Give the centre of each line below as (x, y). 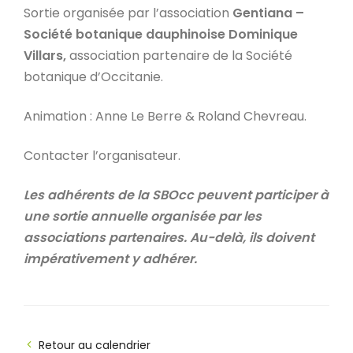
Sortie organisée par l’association (128, 13)
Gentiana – (268, 13)
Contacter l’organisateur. (102, 156)
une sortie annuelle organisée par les (143, 216)
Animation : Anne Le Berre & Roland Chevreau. (165, 116)
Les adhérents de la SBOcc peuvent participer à (176, 195)
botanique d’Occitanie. (93, 77)
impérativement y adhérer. (110, 259)
